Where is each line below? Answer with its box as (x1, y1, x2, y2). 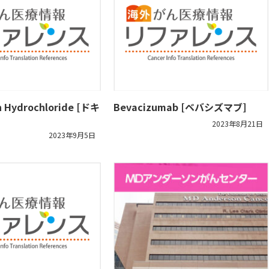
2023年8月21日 (211, 118, 263, 129)
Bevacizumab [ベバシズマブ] (113, 100, 246, 115)
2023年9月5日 (48, 130, 95, 141)
